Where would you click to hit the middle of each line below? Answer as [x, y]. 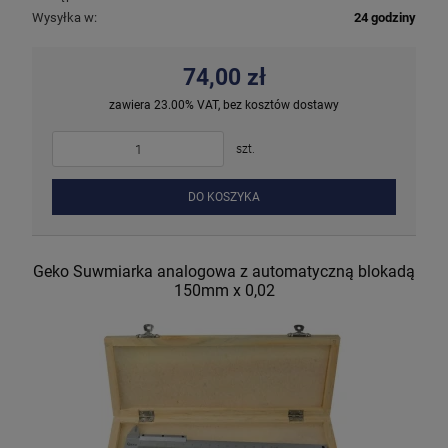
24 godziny [385, 18]
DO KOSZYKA [224, 197]
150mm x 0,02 [224, 290]
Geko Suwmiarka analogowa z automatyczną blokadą [224, 271]
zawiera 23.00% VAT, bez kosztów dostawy [224, 105]
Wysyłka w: [64, 18]
